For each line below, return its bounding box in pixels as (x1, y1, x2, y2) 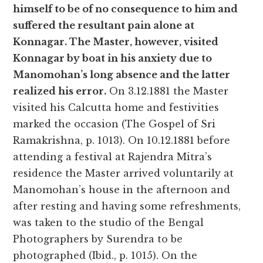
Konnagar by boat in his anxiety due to (13, 52, 213, 65)
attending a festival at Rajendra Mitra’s (13, 151, 213, 163)
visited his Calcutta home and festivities (13, 102, 220, 114)
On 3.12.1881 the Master (106, 85, 229, 97)
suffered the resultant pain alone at (13, 19, 195, 32)
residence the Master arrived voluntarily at (13, 167, 234, 180)
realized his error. (13, 85, 107, 97)
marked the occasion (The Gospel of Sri (13, 118, 216, 130)
